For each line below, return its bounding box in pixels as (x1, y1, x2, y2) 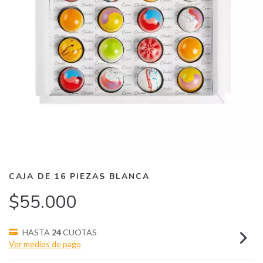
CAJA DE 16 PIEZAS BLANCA (9, 171, 150, 182)
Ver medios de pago (9, 239, 81, 249)
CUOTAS (61, 227, 97, 237)
